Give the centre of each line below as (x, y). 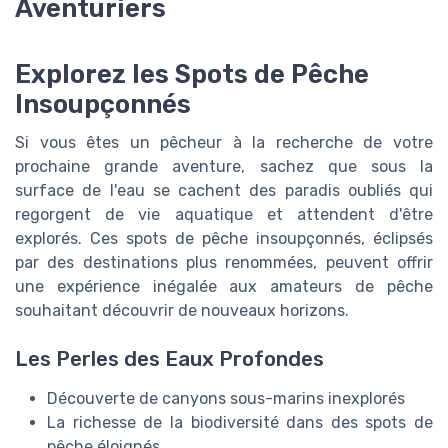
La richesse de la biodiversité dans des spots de (240, 423)
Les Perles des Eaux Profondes (169, 359)
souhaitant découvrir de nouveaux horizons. (182, 311)
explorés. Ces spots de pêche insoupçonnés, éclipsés (224, 239)
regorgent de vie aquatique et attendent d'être (224, 215)
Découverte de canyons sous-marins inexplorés (226, 399)
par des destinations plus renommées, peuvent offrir (224, 263)
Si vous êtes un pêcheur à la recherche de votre (224, 143)
